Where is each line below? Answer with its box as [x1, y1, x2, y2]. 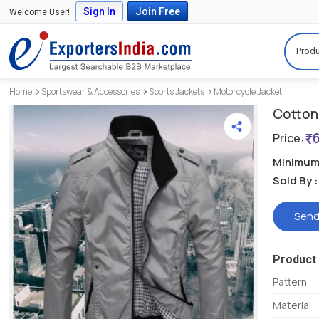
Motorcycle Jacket [214, 85, 283, 98]
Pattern [273, 275, 308, 289]
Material [273, 298, 312, 313]
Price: [273, 130, 305, 147]
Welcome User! [9, 6, 70, 17]
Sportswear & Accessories [41, 85, 140, 98]
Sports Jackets [149, 85, 205, 98]
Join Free [135, 6, 181, 18]
